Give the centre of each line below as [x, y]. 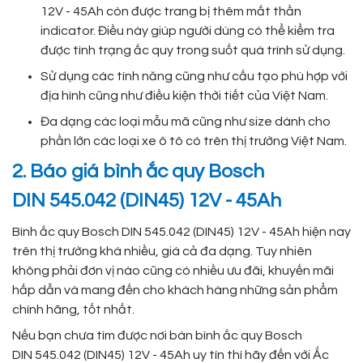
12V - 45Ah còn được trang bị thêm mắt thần [171, 12]
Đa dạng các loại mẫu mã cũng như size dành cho [186, 122]
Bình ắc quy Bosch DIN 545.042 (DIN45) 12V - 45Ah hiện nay [181, 232]
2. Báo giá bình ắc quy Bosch [138, 172]
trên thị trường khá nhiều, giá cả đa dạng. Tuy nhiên [162, 252]
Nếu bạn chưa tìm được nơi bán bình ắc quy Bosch [157, 336]
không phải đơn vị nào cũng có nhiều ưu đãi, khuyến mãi [173, 271]
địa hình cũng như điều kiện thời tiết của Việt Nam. [184, 96]
